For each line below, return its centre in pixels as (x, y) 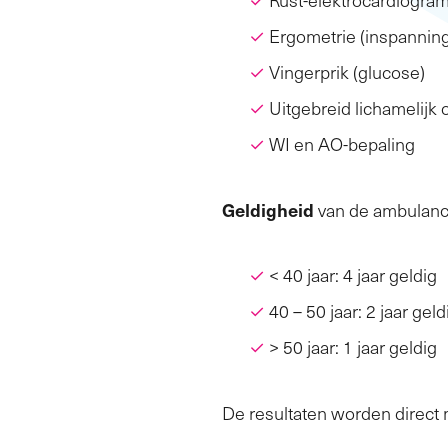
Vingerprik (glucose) (347, 71)
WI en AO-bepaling (342, 143)
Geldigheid (268, 209)
